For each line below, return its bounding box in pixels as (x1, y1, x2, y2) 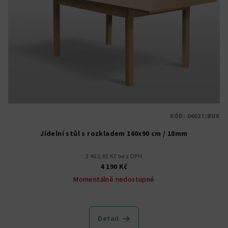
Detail (98, 213, 119, 224)
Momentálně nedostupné (73, 174, 155, 185)
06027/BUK (187, 111, 220, 121)
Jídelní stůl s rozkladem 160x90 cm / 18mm (40, 128, 188, 139)
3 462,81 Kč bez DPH (85, 152, 142, 161)
